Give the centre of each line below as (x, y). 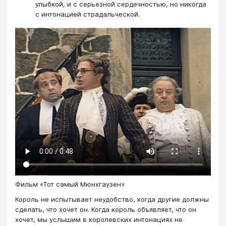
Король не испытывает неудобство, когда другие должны (112, 200)
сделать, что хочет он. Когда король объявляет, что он (106, 210)
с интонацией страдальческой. (88, 14)
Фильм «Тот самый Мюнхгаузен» (70, 184)
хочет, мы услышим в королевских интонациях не (99, 220)
